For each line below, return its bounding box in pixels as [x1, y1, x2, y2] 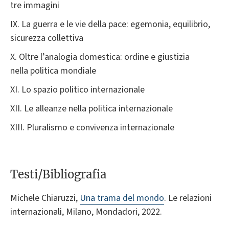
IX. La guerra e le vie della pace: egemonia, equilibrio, [10, 18, 210, 31]
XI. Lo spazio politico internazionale [10, 83, 145, 97]
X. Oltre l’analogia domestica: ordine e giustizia [10, 51, 190, 64]
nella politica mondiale [10, 64, 96, 78]
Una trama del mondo [80, 191, 164, 204]
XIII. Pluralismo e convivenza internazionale [10, 121, 174, 134]
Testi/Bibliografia [10, 167, 106, 181]
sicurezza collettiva [10, 32, 83, 45]
